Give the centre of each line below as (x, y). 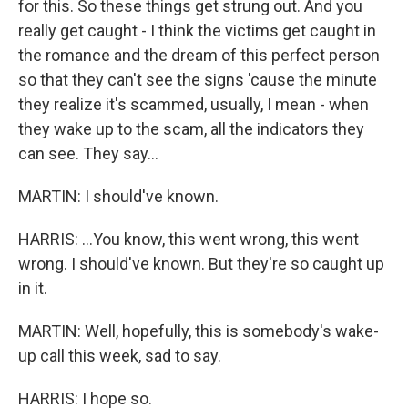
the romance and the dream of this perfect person (199, 55)
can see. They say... (88, 153)
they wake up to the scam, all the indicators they (191, 129)
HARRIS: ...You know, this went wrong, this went (189, 239)
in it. (33, 288)
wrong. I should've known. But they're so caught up (201, 264)
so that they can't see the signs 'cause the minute (198, 80)
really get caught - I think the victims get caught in (197, 31)
